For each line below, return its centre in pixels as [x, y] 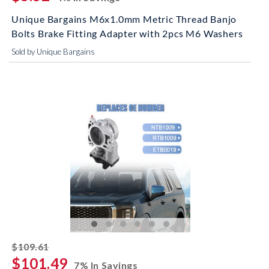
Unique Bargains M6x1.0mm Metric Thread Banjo [124, 19]
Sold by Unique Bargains [53, 52]
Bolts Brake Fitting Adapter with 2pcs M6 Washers [127, 33]
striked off [74, 245]
